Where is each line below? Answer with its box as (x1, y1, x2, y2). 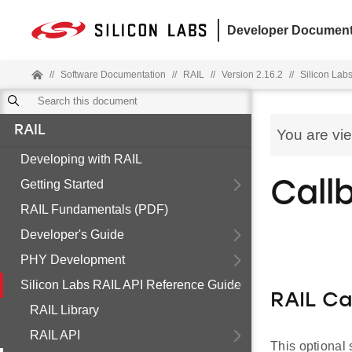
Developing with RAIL (20, 152, 142, 166)
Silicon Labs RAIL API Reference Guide (20, 278, 241, 291)
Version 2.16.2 (222, 69, 283, 80)
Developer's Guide (20, 228, 124, 241)
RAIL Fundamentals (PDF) (20, 203, 168, 216)
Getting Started (20, 178, 104, 191)
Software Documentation (60, 69, 166, 80)
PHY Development (20, 253, 125, 266)
